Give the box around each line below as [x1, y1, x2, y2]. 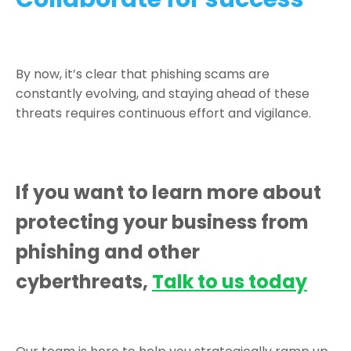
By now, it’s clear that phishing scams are [16, 64, 270, 83]
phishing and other [16, 238, 200, 265]
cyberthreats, [16, 268, 152, 295]
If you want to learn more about [16, 179, 321, 205]
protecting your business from [16, 208, 309, 235]
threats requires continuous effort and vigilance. [16, 103, 311, 122]
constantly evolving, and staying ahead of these [16, 84, 309, 103]
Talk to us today [152, 268, 307, 295]
